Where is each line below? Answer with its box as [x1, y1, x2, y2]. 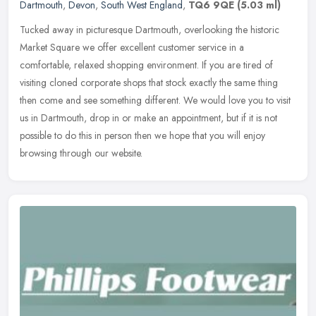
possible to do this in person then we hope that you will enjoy [20, 128, 265, 143]
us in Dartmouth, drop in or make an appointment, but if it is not [20, 111, 277, 126]
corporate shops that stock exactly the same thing [80, 75, 278, 90]
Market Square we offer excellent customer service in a [20, 40, 244, 55]
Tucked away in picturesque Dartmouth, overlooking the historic [20, 23, 279, 37]
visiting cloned [20, 75, 78, 90]
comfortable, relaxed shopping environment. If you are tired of [20, 58, 273, 73]
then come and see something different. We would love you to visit [20, 93, 291, 108]
